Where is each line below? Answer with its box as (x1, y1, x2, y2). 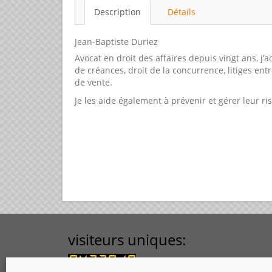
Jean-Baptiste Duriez (75, 36, 158, 48)
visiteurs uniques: (68, 229, 186, 250)
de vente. (75, 76, 112, 89)
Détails (168, 6, 195, 18)
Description (94, 6, 141, 18)
